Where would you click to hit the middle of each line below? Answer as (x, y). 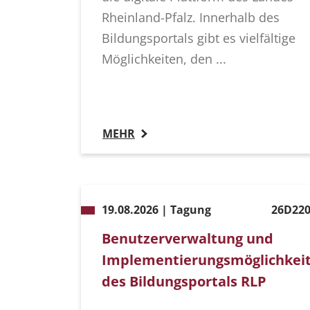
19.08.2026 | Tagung (156, 210)
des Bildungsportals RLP (184, 282)
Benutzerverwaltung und (188, 239)
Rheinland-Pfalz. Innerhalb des (191, 18)
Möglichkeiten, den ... (164, 59)
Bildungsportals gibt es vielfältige (199, 38)
